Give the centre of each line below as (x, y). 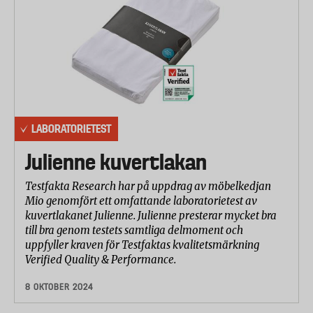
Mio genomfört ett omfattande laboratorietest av (141, 201)
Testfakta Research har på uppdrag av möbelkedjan (148, 187)
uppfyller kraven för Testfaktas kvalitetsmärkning (142, 245)
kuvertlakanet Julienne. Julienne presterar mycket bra (151, 216)
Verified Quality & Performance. (101, 260)
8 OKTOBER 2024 (59, 287)
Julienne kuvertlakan (116, 162)
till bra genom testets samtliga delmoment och (134, 231)
